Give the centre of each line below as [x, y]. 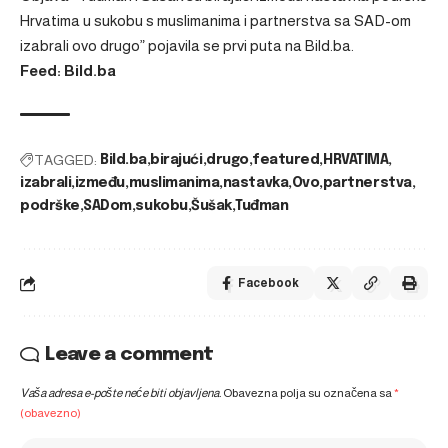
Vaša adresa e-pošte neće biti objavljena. [120, 393]
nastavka [255, 183]
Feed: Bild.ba [68, 70]
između [99, 183]
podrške [50, 206]
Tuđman [262, 206]
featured [286, 160]
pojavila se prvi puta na [225, 45]
